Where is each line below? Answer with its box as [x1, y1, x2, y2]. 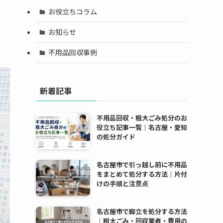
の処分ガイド [96, 131, 135, 141]
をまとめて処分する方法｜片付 [96, 169, 187, 179]
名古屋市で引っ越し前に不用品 [96, 159, 187, 169]
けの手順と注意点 [96, 178, 148, 188]
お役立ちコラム [48, 6, 97, 17]
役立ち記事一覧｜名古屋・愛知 [96, 122, 187, 132]
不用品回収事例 [48, 47, 97, 58]
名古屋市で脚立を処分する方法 [96, 206, 187, 216]
